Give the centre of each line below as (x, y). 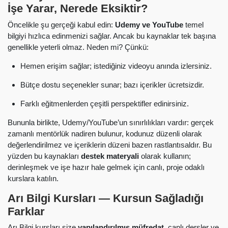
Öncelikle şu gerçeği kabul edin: (61, 24)
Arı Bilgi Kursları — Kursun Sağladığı (106, 198)
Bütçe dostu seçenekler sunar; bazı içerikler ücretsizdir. (112, 84)
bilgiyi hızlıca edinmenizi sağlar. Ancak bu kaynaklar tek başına (112, 36)
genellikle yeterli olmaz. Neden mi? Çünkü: (78, 47)
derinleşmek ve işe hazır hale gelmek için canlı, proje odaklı (106, 167)
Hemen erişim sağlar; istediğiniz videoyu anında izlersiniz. (116, 66)
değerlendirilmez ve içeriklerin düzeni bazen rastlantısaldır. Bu (110, 145)
